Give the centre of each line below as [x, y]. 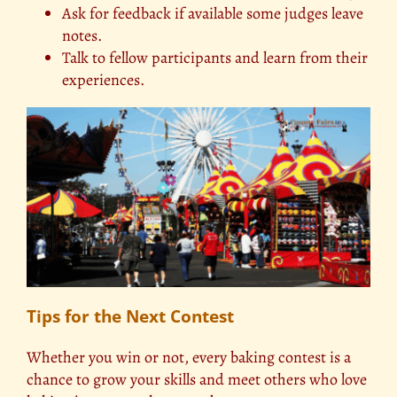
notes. [82, 36]
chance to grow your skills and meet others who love [197, 379]
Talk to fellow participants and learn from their [215, 58]
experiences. [103, 80]
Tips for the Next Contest [130, 316]
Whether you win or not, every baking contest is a [189, 357]
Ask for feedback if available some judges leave [213, 14]
